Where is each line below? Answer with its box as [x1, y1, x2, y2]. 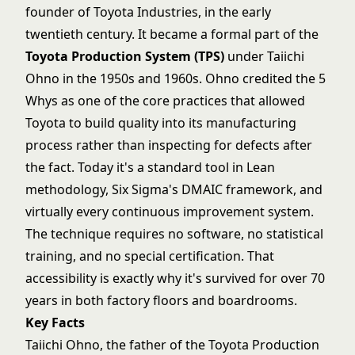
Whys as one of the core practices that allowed [25, 92, 305, 109]
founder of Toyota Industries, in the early [25, 3, 271, 21]
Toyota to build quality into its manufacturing [25, 114, 296, 132]
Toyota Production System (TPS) [25, 48, 224, 65]
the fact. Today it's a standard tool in [25, 158, 246, 176]
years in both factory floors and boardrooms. [25, 292, 297, 309]
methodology [25, 181, 105, 198]
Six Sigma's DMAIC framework [112, 181, 293, 198]
